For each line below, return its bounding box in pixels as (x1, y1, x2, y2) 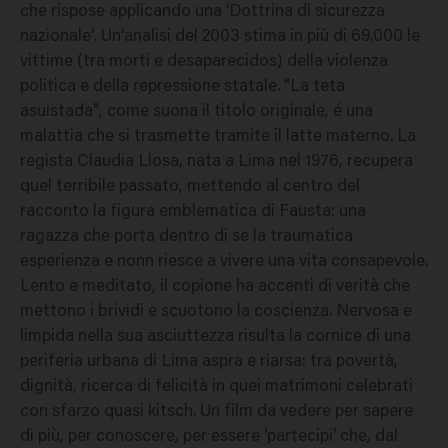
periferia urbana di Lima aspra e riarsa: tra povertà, (20, 354, 398, 372)
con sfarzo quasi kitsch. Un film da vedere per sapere (20, 404, 413, 422)
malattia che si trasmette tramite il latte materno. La (20, 129, 416, 147)
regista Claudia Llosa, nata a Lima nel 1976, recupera (20, 154, 413, 172)
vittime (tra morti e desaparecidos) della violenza (20, 54, 388, 72)
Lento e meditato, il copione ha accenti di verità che (20, 279, 410, 297)
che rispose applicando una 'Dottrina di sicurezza (20, 4, 385, 22)
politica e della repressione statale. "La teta (20, 79, 345, 97)
